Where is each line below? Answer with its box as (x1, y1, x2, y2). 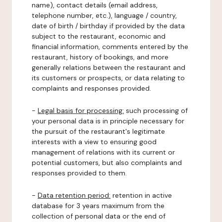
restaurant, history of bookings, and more (32, 53, 168, 61)
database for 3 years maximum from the (32, 201, 165, 210)
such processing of (124, 106, 188, 115)
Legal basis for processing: (38, 106, 124, 115)
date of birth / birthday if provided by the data (32, 21, 185, 30)
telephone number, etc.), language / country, (32, 11, 177, 20)
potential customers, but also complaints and (32, 158, 182, 167)
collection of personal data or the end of (32, 212, 166, 221)
